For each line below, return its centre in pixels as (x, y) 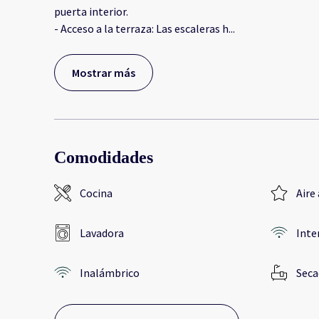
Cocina (96, 193)
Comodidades (104, 158)
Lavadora (102, 233)
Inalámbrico (110, 273)
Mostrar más (104, 73)
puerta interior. (91, 12)
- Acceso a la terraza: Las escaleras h (141, 29)
